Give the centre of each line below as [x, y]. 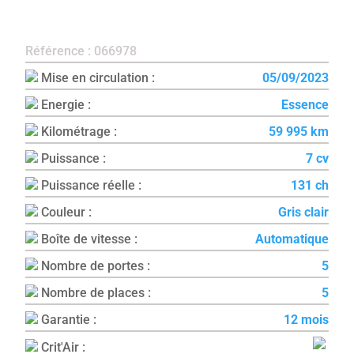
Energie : [65, 105]
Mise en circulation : [97, 78]
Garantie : [68, 320]
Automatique [292, 239]
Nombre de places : [95, 293]
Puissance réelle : [90, 186]
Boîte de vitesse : [88, 239]
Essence [305, 105]
